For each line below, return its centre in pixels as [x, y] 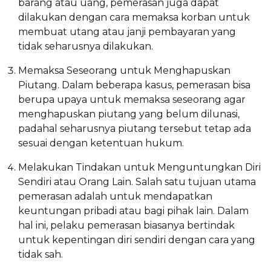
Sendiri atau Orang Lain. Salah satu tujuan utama [137, 182]
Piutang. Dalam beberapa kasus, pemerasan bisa [134, 85]
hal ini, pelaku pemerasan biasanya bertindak [126, 226]
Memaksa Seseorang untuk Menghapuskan [124, 71]
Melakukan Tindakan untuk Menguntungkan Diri [139, 168]
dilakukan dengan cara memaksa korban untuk [134, 18]
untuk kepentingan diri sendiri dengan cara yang [137, 240]
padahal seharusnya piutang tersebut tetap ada [135, 129]
